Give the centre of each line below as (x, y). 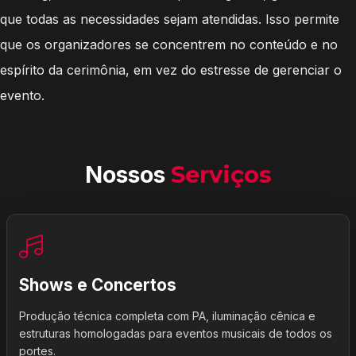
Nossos (128, 174)
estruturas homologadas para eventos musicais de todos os (176, 333)
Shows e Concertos (98, 285)
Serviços (221, 174)
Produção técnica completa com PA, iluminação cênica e (167, 316)
